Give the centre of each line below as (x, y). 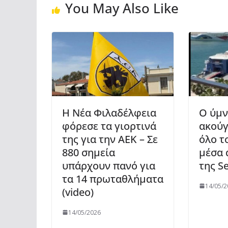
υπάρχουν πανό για (109, 165)
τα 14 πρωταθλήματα (113, 179)
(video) (78, 192)
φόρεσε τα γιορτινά (109, 126)
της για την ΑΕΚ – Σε (110, 139)
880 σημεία (89, 152)
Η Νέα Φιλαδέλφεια (109, 112)
